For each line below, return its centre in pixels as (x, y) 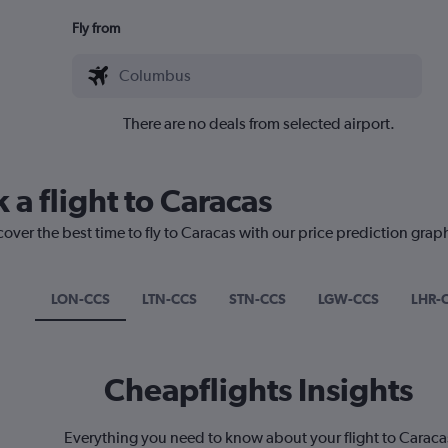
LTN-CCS (169, 298)
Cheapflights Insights (258, 389)
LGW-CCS (348, 298)
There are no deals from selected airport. (258, 123)
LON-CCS (80, 298)
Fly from (95, 27)
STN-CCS (257, 298)
